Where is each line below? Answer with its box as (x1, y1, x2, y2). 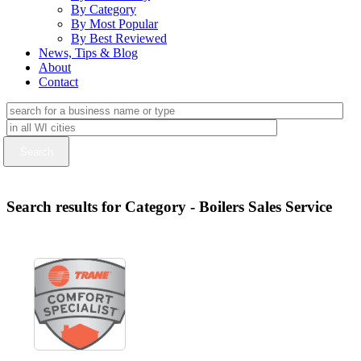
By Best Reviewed (71, 31, 167, 45)
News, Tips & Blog (39, 46, 138, 60)
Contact (39, 75, 78, 89)
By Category (71, 2, 136, 16)
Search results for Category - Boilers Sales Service (6, 197, 332, 215)
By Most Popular (71, 17, 158, 31)
